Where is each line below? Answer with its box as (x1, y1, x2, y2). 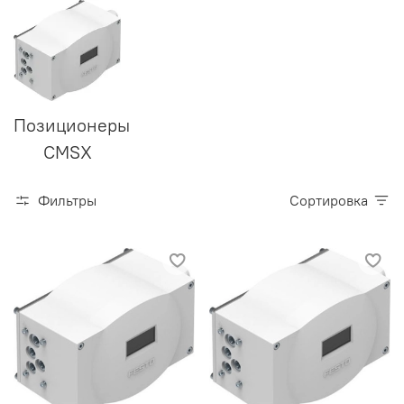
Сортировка (299, 190, 368, 209)
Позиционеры (14, 114, 131, 136)
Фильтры (38, 190, 96, 209)
